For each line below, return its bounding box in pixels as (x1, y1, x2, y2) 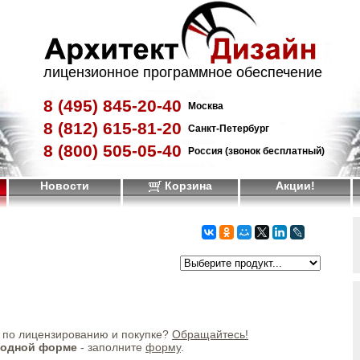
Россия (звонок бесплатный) (188, 145, 325, 157)
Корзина (162, 179, 212, 192)
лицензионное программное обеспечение (43, 64, 322, 80)
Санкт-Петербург (188, 123, 269, 134)
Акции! (276, 179, 315, 192)
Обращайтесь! (172, 328, 248, 341)
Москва (188, 100, 223, 112)
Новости (40, 179, 89, 192)
